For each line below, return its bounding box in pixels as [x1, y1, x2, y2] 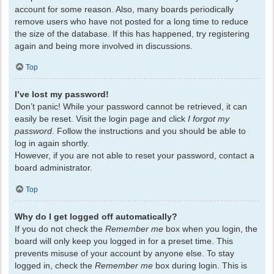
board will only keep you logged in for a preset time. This [15, 235, 233, 246]
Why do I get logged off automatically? [15, 211, 177, 221]
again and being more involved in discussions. [15, 40, 193, 51]
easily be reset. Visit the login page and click [15, 114, 188, 124]
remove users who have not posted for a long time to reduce [15, 16, 248, 26]
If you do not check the [15, 223, 105, 234]
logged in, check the [15, 260, 95, 270]
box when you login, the [163, 223, 257, 234]
